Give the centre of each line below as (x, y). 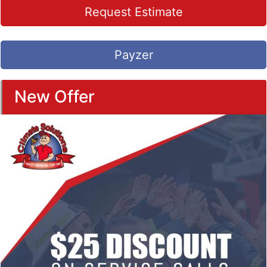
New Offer (55, 96)
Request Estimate (133, 12)
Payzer (133, 55)
